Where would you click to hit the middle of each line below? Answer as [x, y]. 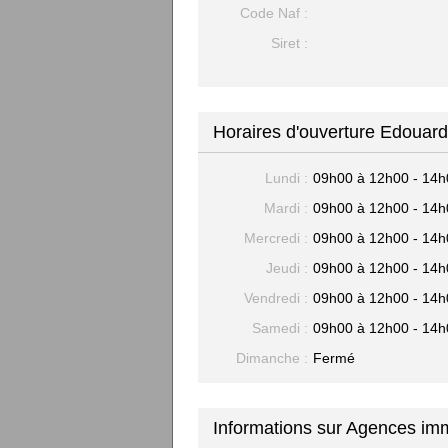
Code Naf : [274, 13]
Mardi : [286, 208]
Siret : [289, 43]
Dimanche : [272, 358]
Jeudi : [287, 268]
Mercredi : [276, 238]
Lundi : [286, 178]
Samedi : [280, 328]
